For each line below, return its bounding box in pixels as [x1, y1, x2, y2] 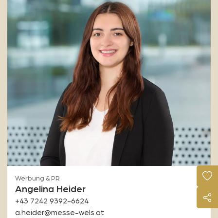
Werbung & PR [15, 175, 60, 182]
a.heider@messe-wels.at [15, 209, 104, 217]
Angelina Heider [15, 184, 86, 195]
